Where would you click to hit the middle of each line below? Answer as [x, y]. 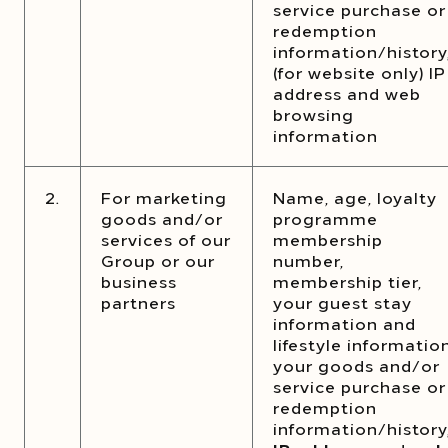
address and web [347, 93]
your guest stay [342, 302]
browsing [313, 114]
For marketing [164, 197]
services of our [166, 239]
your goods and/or [356, 365]
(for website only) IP [359, 72]
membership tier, [347, 281]
